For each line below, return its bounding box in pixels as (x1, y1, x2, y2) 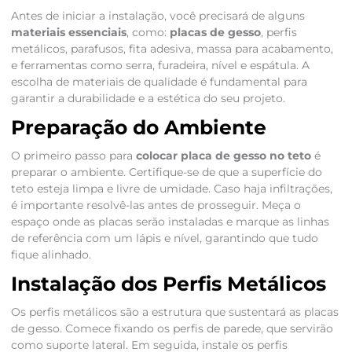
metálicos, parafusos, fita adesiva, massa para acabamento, (10, 42, 333, 56)
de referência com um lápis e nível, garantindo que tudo (10, 232, 318, 245)
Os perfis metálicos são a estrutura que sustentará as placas (10, 306, 339, 319)
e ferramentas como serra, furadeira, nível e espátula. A (10, 59, 310, 72)
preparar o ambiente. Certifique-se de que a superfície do (10, 166, 322, 179)
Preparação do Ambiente (10, 115, 266, 140)
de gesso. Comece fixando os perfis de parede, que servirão (10, 322, 333, 335)
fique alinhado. (10, 248, 91, 262)
